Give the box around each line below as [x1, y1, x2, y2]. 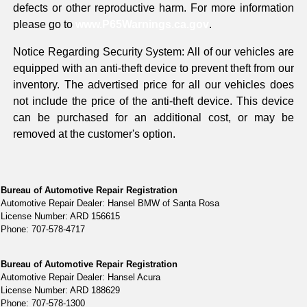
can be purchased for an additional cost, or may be [13, 112, 294, 124]
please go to [13, 19, 76, 31]
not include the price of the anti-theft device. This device [13, 95, 294, 108]
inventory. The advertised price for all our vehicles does [13, 79, 294, 91]
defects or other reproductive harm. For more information [13, 2, 294, 14]
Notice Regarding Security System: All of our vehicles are [13, 46, 294, 58]
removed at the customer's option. [13, 128, 176, 140]
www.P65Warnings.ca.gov [75, 19, 210, 31]
